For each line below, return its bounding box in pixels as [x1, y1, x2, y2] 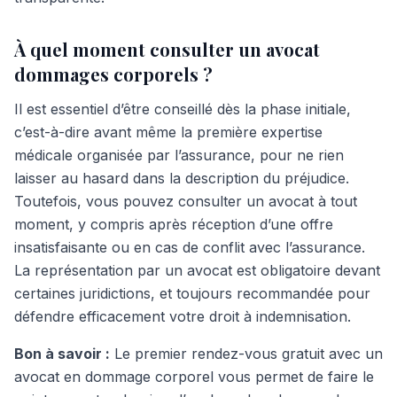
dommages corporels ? [14, 62, 213, 86]
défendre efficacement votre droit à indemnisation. [14, 307, 351, 325]
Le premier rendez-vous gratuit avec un [110, 345, 383, 362]
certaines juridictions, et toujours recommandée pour [14, 284, 370, 302]
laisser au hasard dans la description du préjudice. [14, 169, 349, 187]
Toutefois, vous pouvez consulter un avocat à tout [14, 192, 357, 210]
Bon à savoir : [14, 345, 110, 362]
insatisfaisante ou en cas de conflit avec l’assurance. [14, 238, 365, 256]
